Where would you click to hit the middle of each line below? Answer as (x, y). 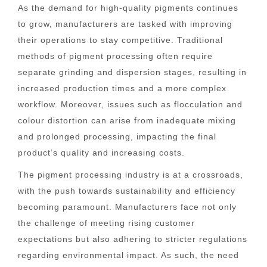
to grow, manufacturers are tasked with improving (125, 24)
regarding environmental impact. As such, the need (128, 255)
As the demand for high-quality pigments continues (128, 8)
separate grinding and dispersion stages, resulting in (132, 72)
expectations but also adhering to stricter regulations (133, 239)
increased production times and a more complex (122, 88)
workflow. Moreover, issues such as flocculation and (130, 104)
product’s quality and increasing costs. (101, 153)
